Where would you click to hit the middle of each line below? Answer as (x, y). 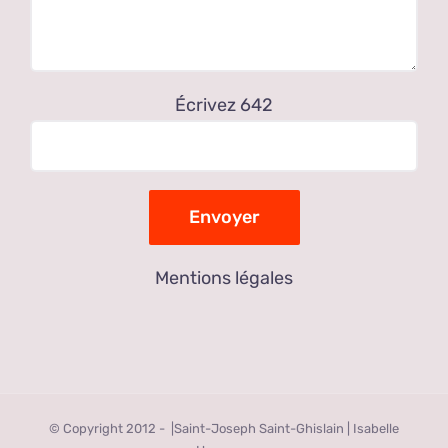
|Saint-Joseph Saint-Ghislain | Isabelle (283, 428)
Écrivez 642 (224, 104)
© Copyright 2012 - (108, 428)
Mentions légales (224, 277)
